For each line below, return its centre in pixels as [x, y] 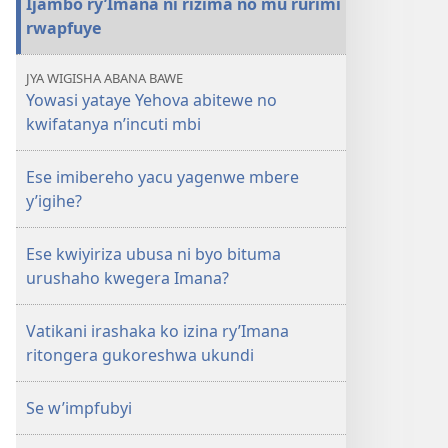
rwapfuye [64, 28]
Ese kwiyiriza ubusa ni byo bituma [153, 254]
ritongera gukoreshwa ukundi [140, 355]
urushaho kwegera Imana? [127, 278]
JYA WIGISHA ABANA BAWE [104, 78]
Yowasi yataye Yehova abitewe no [151, 100]
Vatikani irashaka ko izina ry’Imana [157, 331]
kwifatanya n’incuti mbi [113, 124]
